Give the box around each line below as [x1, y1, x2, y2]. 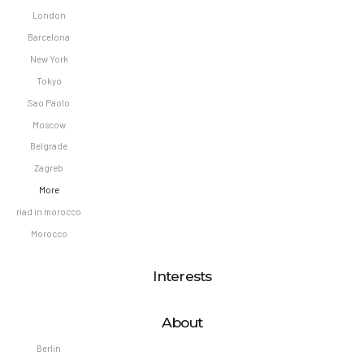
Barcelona [28, 31, 70, 42]
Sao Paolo [28, 97, 70, 108]
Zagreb [34, 162, 63, 174]
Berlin [37, 343, 61, 354]
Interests [152, 267, 212, 285]
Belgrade [30, 141, 67, 152]
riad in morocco [16, 206, 81, 218]
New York [29, 53, 68, 64]
